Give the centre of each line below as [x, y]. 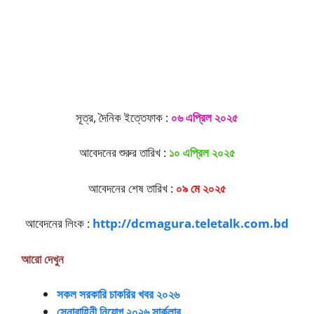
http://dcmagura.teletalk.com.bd [191, 224]
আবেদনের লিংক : [59, 224]
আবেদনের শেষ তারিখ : [132, 188]
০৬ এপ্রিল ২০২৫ [205, 117]
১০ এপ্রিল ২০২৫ [202, 153]
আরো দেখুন [42, 259]
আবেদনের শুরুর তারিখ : [124, 153]
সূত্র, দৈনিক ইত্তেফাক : [123, 117]
